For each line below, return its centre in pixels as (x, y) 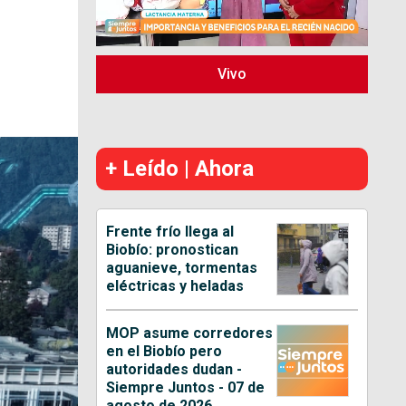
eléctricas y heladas (175, 285)
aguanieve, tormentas (182, 267)
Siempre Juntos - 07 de (186, 387)
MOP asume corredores (190, 333)
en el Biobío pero (164, 351)
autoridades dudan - (174, 369)
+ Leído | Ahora (180, 168)
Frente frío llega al (170, 231)
